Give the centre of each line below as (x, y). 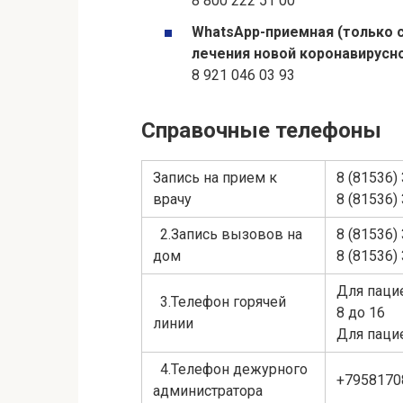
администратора (208, 390)
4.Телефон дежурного (230, 369)
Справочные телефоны (261, 130)
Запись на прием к (215, 177)
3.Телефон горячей (219, 301)
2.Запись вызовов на (228, 234)
